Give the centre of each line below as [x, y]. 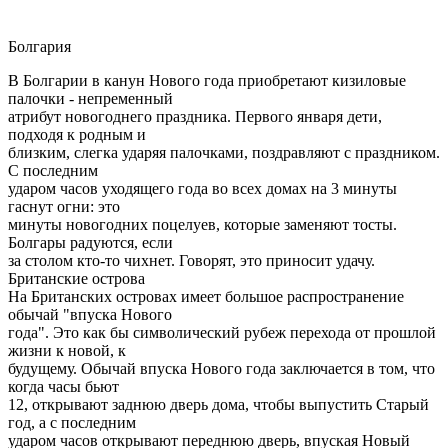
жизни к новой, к [67, 350]
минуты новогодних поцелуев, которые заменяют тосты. [202, 224]
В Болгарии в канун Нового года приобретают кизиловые [207, 80]
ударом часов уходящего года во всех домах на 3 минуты [202, 188]
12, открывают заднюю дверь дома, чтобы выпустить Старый [218, 404]
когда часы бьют [63, 386]
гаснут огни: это [64, 206]
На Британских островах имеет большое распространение [206, 296]
